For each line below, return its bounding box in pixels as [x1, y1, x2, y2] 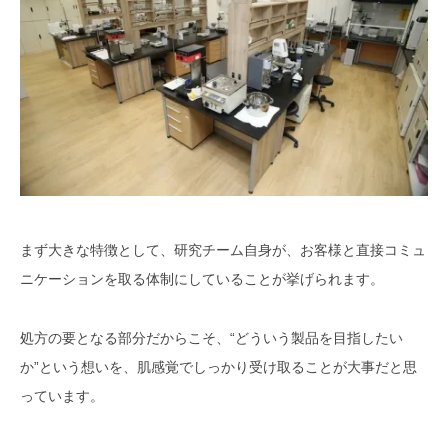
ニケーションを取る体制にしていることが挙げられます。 [20, 271, 384, 288]
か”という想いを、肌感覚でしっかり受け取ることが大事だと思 [20, 359, 417, 376]
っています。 [20, 388, 104, 405]
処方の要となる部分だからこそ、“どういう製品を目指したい [20, 330, 403, 347]
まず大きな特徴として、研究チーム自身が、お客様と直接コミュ [20, 242, 426, 259]
